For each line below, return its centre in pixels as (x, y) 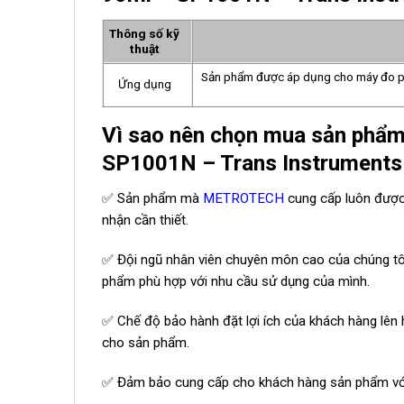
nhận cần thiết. (145, 220)
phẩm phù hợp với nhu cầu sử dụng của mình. (236, 282)
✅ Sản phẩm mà (152, 199)
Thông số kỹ (145, 34)
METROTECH (243, 199)
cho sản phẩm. (146, 342)
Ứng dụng (144, 84)
